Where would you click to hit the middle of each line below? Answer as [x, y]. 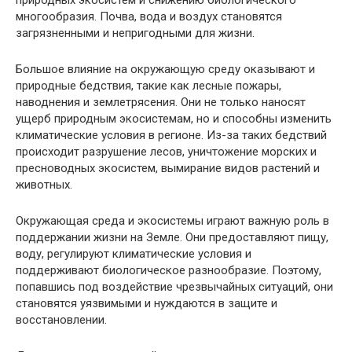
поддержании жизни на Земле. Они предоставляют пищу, [172, 237]
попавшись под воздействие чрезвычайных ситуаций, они [174, 287]
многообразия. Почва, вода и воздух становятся [149, 16]
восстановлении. [61, 320]
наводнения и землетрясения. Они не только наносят [161, 102]
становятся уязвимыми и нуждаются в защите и [147, 303]
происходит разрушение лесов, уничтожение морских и [166, 152]
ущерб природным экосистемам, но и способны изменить [174, 119]
